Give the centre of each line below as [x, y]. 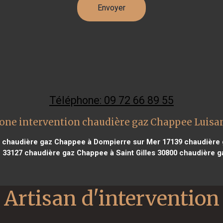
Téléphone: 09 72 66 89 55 [111, 100]
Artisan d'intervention [111, 198]
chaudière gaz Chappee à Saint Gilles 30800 [100, 153]
